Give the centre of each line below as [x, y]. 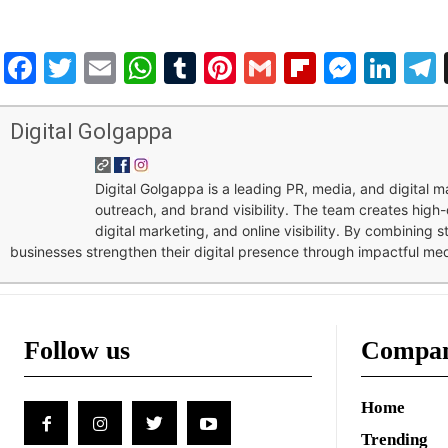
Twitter [130, 68]
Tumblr [249, 68]
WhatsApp [235, 68]
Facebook [110, 68]
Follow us [77, 351]
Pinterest [304, 68]
